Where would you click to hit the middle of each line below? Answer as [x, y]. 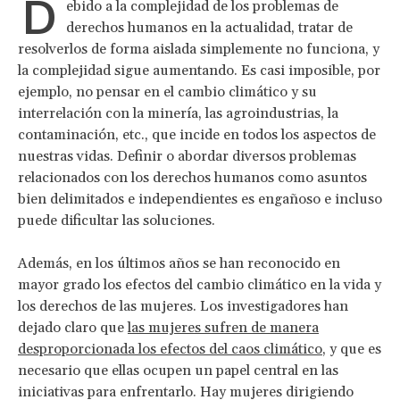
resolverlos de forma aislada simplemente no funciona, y [199, 49]
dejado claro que [73, 327]
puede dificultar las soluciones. [117, 220]
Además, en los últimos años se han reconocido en [179, 263]
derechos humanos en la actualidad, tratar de [209, 27]
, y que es [352, 349]
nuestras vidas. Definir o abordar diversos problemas [187, 156]
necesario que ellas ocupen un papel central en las [178, 370]
